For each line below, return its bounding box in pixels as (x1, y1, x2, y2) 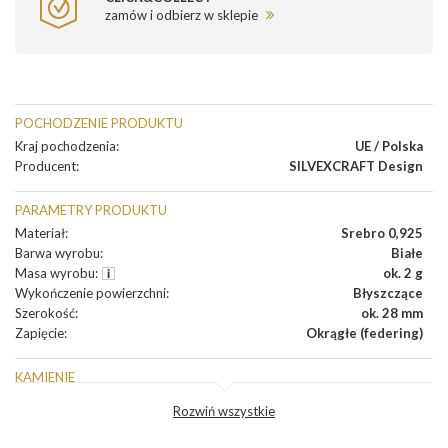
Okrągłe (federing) (306, 324, 423, 341)
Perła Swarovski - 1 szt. (278, 411, 423, 428)
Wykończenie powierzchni (15, 284, 166, 301)
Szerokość (15, 304, 75, 321)
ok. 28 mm (361, 304, 423, 321)
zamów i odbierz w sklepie (105, 6, 261, 23)
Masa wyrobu (15, 264, 95, 281)
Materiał (15, 224, 65, 241)
